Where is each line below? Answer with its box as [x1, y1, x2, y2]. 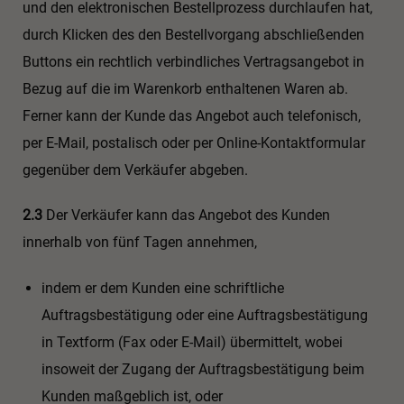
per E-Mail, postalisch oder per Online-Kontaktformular [23, 133, 365, 151]
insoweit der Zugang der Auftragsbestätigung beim [41, 361, 364, 379]
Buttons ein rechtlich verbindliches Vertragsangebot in [23, 52, 364, 70]
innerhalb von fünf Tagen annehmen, [23, 234, 257, 252]
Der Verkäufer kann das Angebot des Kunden [42, 207, 330, 225]
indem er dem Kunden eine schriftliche [41, 280, 284, 298]
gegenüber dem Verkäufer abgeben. [23, 161, 248, 179]
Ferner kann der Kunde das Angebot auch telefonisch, [23, 106, 361, 124]
